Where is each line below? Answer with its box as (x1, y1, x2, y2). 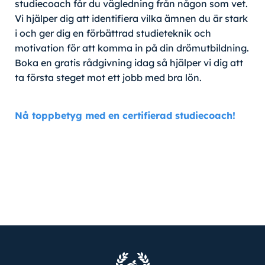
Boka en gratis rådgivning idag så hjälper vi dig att (15, 57, 243, 69)
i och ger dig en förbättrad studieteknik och (15, 27, 211, 40)
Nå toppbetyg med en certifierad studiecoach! (15, 109, 235, 122)
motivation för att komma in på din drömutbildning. (15, 42, 249, 54)
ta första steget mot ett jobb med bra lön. (15, 72, 202, 84)
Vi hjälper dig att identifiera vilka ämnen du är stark (15, 12, 248, 25)
